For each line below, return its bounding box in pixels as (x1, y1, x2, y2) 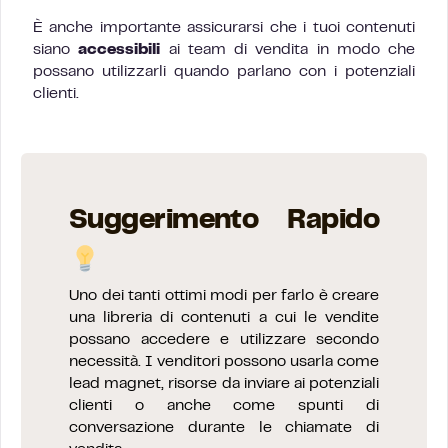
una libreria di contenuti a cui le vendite (69, 311, 379, 325)
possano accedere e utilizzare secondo (69, 333, 379, 347)
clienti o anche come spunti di (69, 399, 379, 413)
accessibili (78, 43, 161, 57)
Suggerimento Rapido (69, 209, 379, 234)
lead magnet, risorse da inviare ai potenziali (69, 377, 379, 391)
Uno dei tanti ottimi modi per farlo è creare (69, 289, 379, 303)
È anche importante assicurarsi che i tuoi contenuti (33, 21, 415, 35)
